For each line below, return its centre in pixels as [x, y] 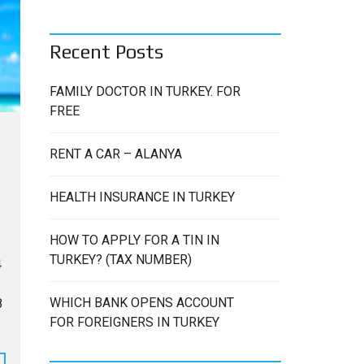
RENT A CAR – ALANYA [116, 154]
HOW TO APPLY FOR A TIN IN [134, 240]
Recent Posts [106, 52]
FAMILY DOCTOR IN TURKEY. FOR [145, 91]
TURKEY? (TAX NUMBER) [121, 260]
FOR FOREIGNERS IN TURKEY [134, 322]
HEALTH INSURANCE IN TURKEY [142, 197]
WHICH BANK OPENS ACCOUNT [142, 303]
